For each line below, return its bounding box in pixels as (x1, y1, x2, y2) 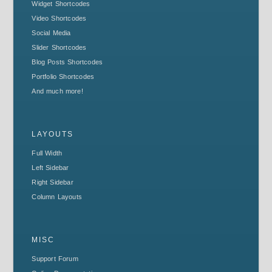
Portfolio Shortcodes (32, 73, 95, 80)
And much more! (32, 87, 83, 95)
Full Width (32, 149, 63, 157)
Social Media (32, 29, 71, 36)
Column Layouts (32, 193, 82, 200)
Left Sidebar (32, 164, 69, 171)
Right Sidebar (32, 178, 73, 186)
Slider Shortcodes (32, 44, 87, 51)
